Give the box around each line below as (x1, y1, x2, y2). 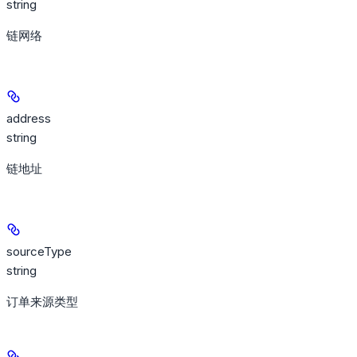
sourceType (6, 244, 72, 259)
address (6, 111, 51, 126)
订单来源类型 (6, 294, 78, 309)
